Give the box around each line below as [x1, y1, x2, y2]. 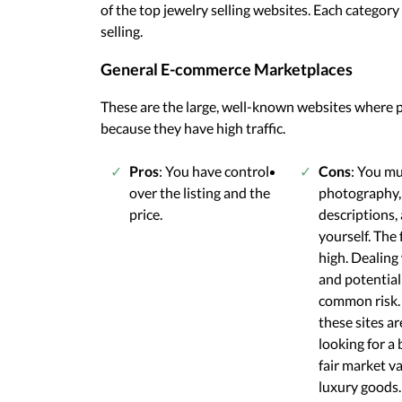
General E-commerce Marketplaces [100, 58, 353, 79]
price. [129, 205, 162, 223]
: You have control [159, 162, 269, 179]
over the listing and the [129, 183, 270, 201]
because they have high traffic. [100, 118, 285, 136]
